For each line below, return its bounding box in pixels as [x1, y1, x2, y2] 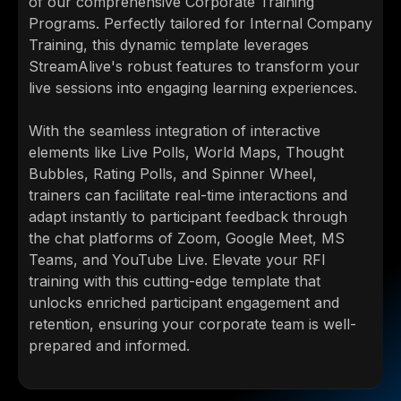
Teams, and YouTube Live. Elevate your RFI [29, 251, 326, 269]
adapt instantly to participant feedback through [29, 208, 347, 226]
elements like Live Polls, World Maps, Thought [29, 143, 344, 162]
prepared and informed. [29, 337, 190, 355]
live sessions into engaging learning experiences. [29, 79, 357, 98]
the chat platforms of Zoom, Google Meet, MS [29, 229, 345, 248]
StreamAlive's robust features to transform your [29, 57, 360, 76]
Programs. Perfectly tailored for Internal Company [29, 14, 372, 33]
